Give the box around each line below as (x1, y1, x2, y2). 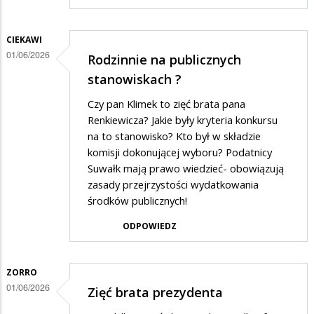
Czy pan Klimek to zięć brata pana (88, 97, 245, 111)
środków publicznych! (88, 193, 190, 208)
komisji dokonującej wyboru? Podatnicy (88, 145, 272, 160)
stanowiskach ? (88, 70, 182, 88)
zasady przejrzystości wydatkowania (88, 177, 259, 192)
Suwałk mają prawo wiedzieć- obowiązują (88, 161, 284, 176)
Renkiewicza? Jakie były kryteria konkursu (88, 113, 278, 128)
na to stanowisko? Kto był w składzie (88, 129, 261, 144)
